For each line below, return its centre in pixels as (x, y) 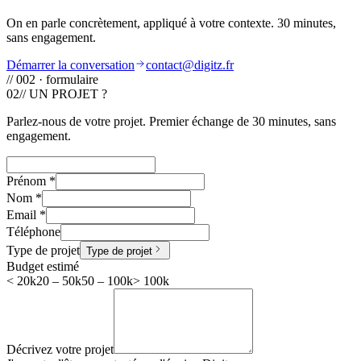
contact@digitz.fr (190, 64)
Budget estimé (43, 266)
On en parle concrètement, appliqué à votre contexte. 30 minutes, (171, 23)
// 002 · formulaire (52, 79)
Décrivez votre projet (60, 349)
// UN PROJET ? (63, 93)
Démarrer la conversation (71, 64)
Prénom (26, 180)
